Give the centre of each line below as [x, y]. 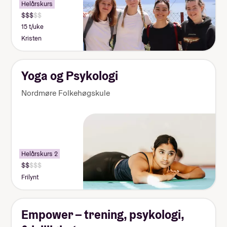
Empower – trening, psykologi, [103, 214]
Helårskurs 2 [40, 154]
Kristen [32, 38]
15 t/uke [33, 27]
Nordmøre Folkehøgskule [66, 93]
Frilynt [30, 177]
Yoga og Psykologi [70, 75]
